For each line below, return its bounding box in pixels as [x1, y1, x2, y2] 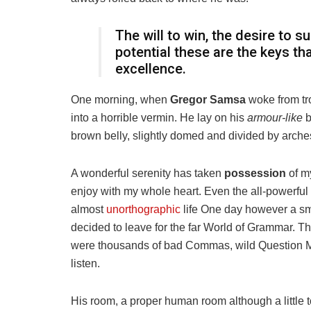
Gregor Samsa [170, 94, 246, 106]
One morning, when [71, 94, 170, 106]
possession [224, 167, 286, 180]
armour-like [247, 112, 303, 124]
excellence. [115, 60, 186, 78]
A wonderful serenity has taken [71, 167, 224, 180]
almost [71, 203, 106, 216]
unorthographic [106, 203, 180, 216]
